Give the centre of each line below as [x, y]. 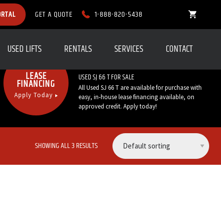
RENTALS [78, 49]
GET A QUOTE [54, 15]
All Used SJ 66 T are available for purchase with [140, 88]
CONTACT [179, 49]
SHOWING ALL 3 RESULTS [66, 146]
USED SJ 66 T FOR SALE [106, 77]
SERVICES [129, 49]
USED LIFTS [24, 49]
